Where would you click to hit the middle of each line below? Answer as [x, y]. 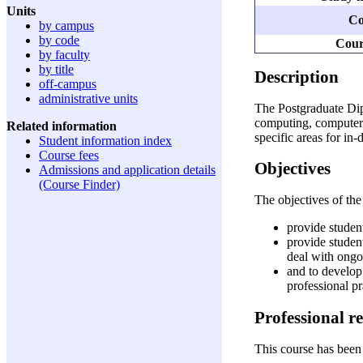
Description [297, 77]
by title [56, 69]
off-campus [68, 84]
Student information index [105, 141]
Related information [62, 126]
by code [59, 40]
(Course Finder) [79, 184]
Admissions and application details [127, 170]
